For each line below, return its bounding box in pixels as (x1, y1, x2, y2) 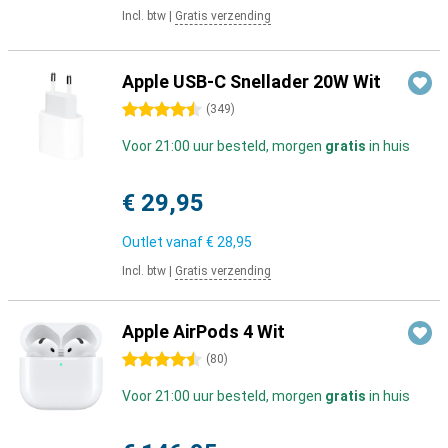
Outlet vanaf (122, 234, 206, 250)
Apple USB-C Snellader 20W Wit (122, 71, 381, 92)
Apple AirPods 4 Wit (122, 321, 285, 342)
